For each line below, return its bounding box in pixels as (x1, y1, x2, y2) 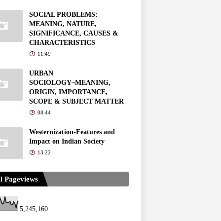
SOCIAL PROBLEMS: (29, 10, 98, 18)
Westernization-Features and (29, 128, 115, 136)
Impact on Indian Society (29, 137, 105, 145)
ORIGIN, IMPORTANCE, (29, 88, 108, 96)
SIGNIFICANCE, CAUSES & (29, 29, 118, 37)
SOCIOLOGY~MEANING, (29, 78, 110, 86)
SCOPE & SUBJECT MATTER (29, 97, 124, 105)
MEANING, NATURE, (29, 20, 97, 28)
